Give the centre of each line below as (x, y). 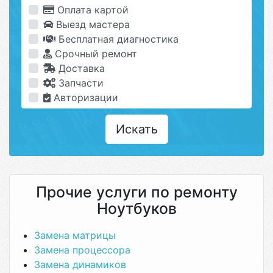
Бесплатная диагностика (117, 39)
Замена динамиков (80, 264)
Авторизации (84, 97)
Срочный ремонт (94, 54)
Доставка (80, 68)
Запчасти (80, 83)
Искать (136, 129)
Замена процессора (82, 250)
